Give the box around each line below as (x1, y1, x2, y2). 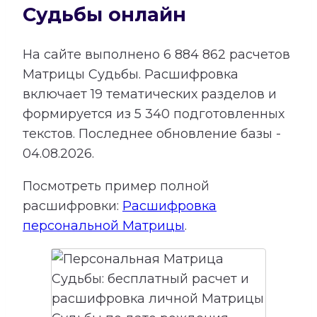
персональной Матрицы (23, 217, 185, 234)
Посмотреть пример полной (23, 178, 209, 194)
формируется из (23, 105, 134, 122)
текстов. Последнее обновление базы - (23, 125, 281, 142)
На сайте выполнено (23, 46, 163, 62)
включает (23, 86, 91, 102)
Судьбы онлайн (23, 2, 186, 26)
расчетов (226, 46, 290, 62)
